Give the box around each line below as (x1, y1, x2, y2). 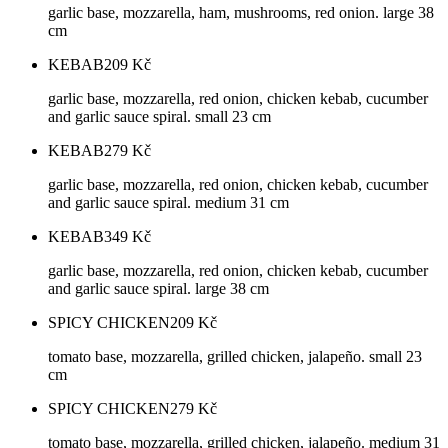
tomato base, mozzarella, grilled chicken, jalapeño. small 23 (48, 348, 422, 366)
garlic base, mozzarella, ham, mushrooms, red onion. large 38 (48, 4, 434, 22)
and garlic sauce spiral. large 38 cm (48, 280, 269, 298)
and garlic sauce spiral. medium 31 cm (48, 194, 289, 212)
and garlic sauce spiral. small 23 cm (48, 108, 271, 126)
